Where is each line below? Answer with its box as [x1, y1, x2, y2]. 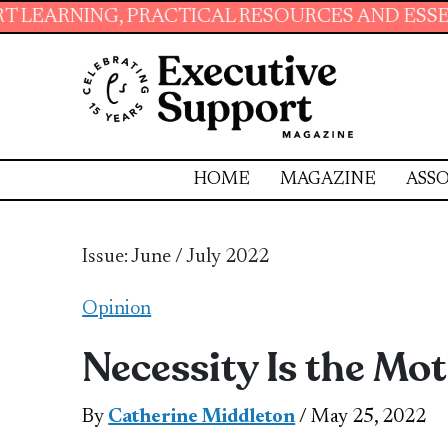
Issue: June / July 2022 [82, 246, 270, 267]
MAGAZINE [279, 170, 376, 189]
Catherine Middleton [108, 406, 296, 427]
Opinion [82, 298, 152, 319]
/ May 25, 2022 [295, 406, 427, 427]
